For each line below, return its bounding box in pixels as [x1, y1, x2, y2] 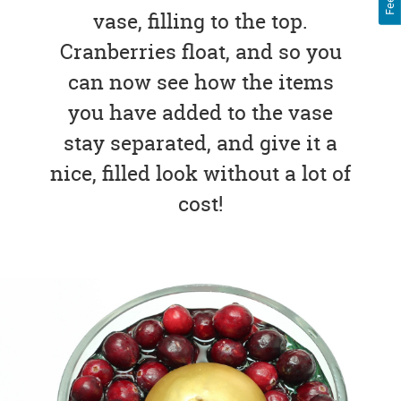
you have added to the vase [68, 98, 333, 127]
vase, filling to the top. [93, 7, 308, 36]
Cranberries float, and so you [59, 38, 342, 66]
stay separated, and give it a [64, 129, 337, 158]
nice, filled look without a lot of [50, 159, 351, 188]
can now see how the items [67, 68, 334, 97]
